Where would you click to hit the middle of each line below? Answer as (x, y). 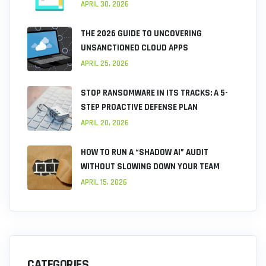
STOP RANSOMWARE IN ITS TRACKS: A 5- (154, 93)
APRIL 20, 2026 (105, 123)
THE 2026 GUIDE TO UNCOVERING (141, 34)
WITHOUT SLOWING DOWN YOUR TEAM (150, 167)
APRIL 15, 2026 (104, 183)
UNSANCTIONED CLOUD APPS (134, 48)
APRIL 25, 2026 (105, 64)
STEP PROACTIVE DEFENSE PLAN (139, 107)
